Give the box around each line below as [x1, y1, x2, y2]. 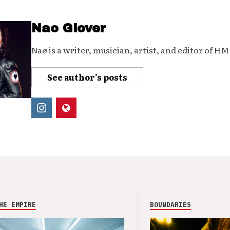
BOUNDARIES [150, 200, 191, 209]
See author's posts [47, 71, 127, 84]
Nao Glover [31, 22, 106, 35]
